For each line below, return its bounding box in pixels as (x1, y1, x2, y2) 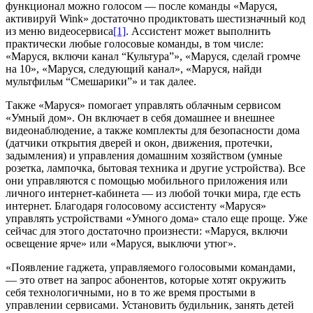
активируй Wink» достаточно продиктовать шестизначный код (6, 12, 305, 24)
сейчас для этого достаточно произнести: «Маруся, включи (6, 224, 288, 237)
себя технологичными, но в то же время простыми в (6, 286, 256, 298)
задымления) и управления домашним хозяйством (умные (6, 149, 282, 161)
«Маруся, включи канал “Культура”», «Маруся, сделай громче (6, 50, 300, 62)
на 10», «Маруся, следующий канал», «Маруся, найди (6, 62, 262, 75)
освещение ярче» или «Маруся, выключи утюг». (6, 237, 236, 249)
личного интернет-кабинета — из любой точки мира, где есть (6, 187, 300, 199)
